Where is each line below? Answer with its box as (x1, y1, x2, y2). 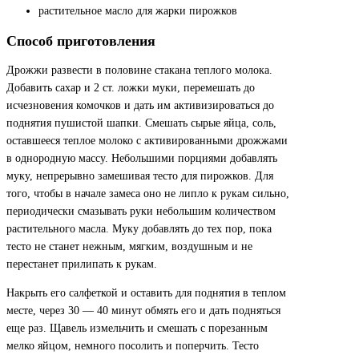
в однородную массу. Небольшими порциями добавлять (6, 152, 277, 165)
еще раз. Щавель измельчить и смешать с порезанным (6, 322, 268, 335)
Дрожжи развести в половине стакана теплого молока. (6, 64, 272, 77)
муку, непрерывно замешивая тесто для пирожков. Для (6, 170, 273, 183)
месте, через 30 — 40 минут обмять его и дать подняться (6, 305, 280, 317)
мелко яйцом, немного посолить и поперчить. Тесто (6, 340, 259, 353)
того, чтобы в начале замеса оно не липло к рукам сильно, (6, 188, 289, 200)
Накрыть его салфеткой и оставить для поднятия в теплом (6, 287, 286, 300)
